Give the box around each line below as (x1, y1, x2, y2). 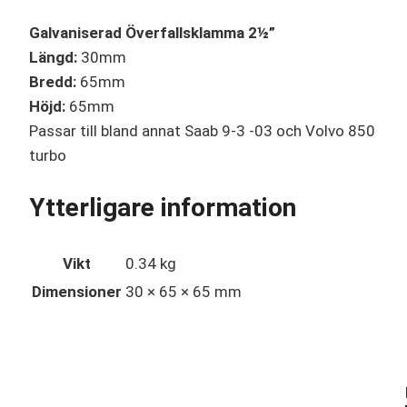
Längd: (29, 48, 77, 67)
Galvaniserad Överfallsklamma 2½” (29, 24, 275, 43)
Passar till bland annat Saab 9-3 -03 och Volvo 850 (29, 122, 375, 141)
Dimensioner (32, 282, 122, 301)
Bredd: (29, 73, 76, 92)
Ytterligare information (29, 193, 296, 223)
